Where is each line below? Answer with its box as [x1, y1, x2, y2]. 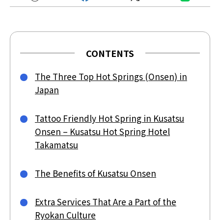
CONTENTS [86, 46, 134, 59]
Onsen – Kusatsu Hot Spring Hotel [35, 125, 170, 137]
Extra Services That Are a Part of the [35, 195, 176, 208]
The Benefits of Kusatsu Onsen [35, 166, 156, 179]
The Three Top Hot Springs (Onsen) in [35, 70, 187, 82]
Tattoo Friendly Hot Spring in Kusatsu [35, 111, 184, 124]
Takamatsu [35, 138, 78, 151]
